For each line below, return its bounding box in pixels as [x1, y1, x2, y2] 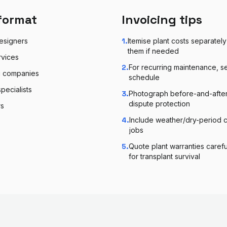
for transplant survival [129, 152, 200, 161]
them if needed [128, 47, 179, 55]
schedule [129, 73, 160, 82]
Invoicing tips [122, 12, 202, 27]
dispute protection [129, 99, 190, 108]
